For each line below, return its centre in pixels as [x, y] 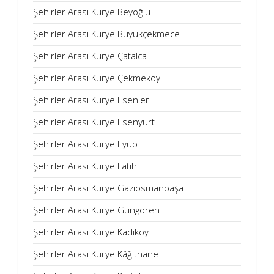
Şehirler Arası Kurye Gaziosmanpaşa [108, 188]
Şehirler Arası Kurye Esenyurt [94, 122]
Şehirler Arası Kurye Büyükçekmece [106, 34]
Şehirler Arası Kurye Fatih [85, 166]
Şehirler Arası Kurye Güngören [96, 210]
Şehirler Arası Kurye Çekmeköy [97, 78]
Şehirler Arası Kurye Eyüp [85, 144]
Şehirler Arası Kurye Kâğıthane [96, 254]
